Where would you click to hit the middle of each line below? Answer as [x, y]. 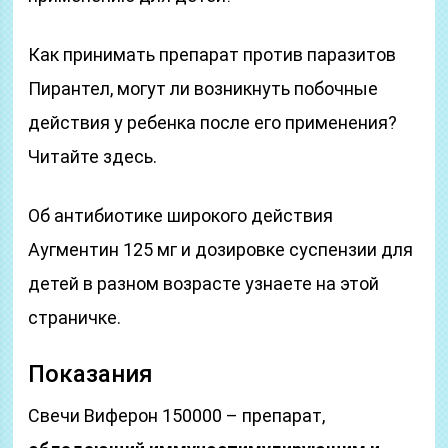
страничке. [75, 317]
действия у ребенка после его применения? [213, 122]
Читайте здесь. [93, 156]
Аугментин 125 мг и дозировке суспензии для [221, 249]
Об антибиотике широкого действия [181, 215]
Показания [91, 374]
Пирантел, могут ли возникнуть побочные [203, 88]
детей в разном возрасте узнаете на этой [204, 283]
